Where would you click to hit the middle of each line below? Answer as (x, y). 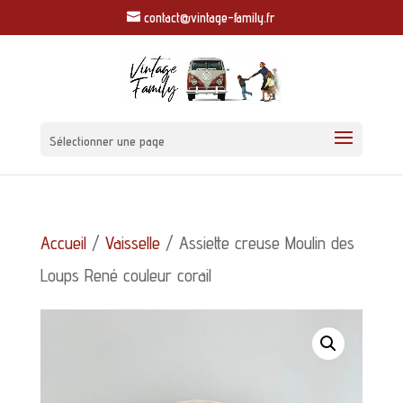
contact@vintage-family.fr (210, 18)
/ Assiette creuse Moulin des (257, 242)
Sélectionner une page (107, 141)
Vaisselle (132, 242)
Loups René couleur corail (125, 275)
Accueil (63, 242)
